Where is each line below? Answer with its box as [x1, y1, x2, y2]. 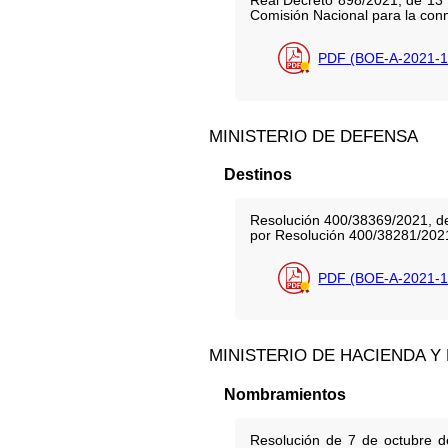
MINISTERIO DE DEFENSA [209, 125, 419, 146]
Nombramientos [223, 385, 346, 403]
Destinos [223, 166, 292, 184]
